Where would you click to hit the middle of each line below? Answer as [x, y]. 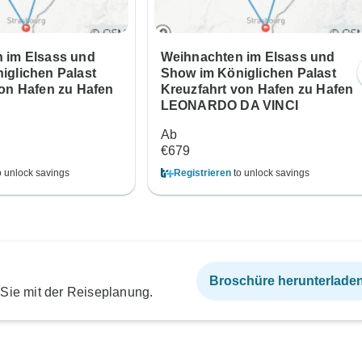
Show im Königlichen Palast [248, 74]
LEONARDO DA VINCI [229, 106]
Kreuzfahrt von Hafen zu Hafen [257, 90]
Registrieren [202, 173]
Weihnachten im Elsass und [248, 57]
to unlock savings [270, 173]
